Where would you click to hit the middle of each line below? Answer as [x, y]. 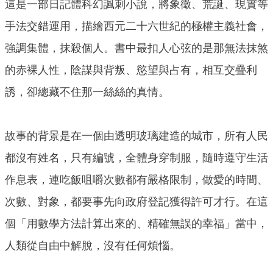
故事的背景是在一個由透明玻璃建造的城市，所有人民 [136, 136]
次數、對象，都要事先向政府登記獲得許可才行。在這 [136, 202]
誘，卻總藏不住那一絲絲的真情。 [87, 92]
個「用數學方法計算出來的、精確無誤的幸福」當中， [136, 224]
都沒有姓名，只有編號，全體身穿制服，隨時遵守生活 [136, 158]
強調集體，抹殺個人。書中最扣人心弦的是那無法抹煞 [136, 48]
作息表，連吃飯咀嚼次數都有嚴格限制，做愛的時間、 [136, 180]
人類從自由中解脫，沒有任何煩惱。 [93, 246]
